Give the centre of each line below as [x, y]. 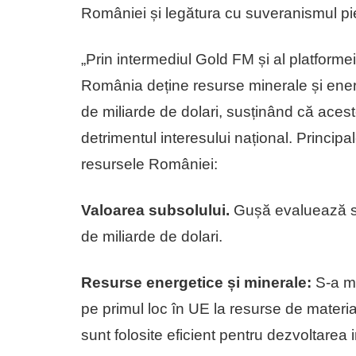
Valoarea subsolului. [155, 210]
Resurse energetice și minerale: [196, 282]
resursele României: [149, 164]
